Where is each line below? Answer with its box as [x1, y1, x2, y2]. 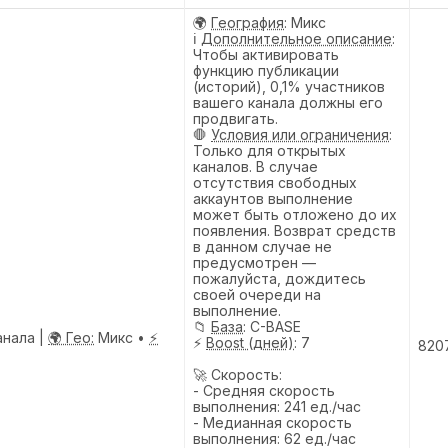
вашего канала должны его [193, 93, 383, 111]
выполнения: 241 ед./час [193, 397, 361, 415]
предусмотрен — [193, 253, 316, 271]
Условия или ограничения [211, 125, 389, 143]
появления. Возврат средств [193, 221, 396, 239]
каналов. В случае [193, 157, 318, 175]
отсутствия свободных [193, 173, 357, 191]
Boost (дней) [206, 333, 294, 351]
